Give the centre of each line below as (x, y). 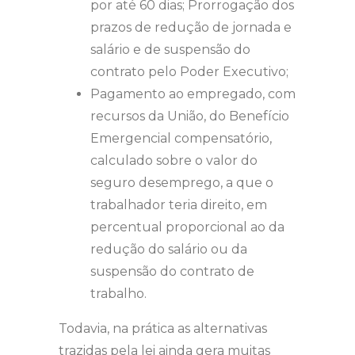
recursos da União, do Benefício (190, 116)
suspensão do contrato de (172, 271)
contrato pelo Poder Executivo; (189, 71)
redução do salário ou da (169, 249)
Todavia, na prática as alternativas (163, 328)
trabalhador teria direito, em (179, 204)
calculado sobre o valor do (174, 160)
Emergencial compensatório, (181, 138)
